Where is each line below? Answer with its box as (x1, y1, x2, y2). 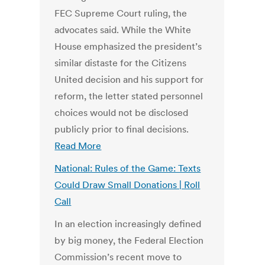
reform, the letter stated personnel (54, 90, 203, 102)
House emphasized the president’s (54, 40, 202, 53)
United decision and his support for (54, 73, 204, 86)
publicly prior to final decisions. (54, 123, 189, 135)
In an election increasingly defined (54, 218, 202, 230)
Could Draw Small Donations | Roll (54, 179, 201, 191)
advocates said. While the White (54, 24, 192, 36)
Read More (54, 140, 102, 152)
